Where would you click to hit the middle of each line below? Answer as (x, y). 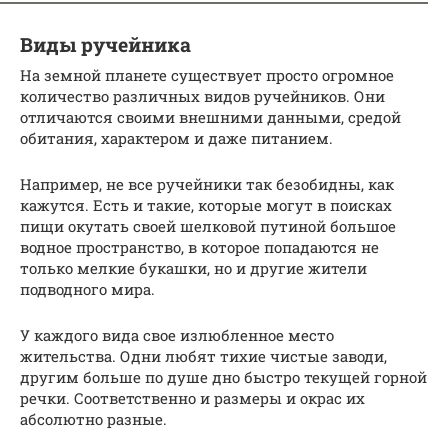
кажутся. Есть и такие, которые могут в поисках (206, 204)
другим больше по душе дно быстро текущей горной (223, 376)
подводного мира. (87, 288)
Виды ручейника (105, 44)
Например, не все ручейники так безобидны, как (207, 183)
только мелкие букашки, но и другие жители (193, 267)
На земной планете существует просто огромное (207, 74)
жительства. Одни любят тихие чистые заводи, (203, 355)
